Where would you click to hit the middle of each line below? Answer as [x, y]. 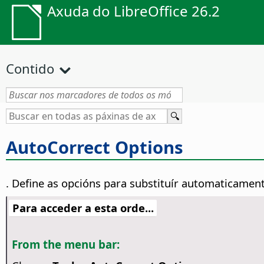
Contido [30, 68]
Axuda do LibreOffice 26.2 [133, 11]
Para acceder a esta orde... [83, 208]
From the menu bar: [65, 245]
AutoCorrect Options [95, 147]
